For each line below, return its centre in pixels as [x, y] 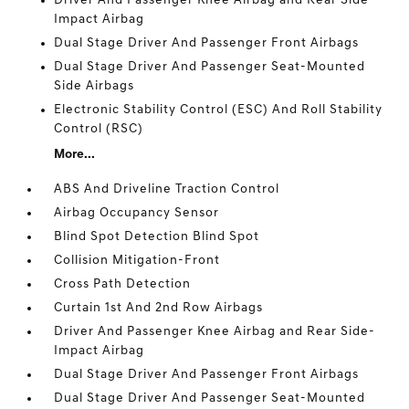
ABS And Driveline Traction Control [167, 190]
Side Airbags [94, 87]
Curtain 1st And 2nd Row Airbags [159, 309]
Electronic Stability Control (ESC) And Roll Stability [219, 110]
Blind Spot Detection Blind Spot [157, 237]
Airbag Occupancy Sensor [137, 214]
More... [75, 155]
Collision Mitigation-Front [137, 261]
